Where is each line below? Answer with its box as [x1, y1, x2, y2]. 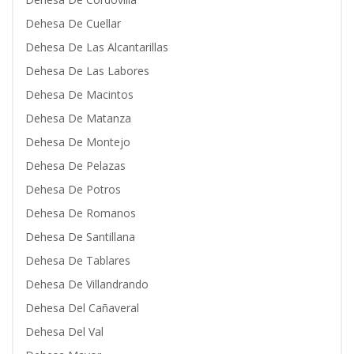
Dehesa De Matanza [25, 111, 131, 126]
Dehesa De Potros [25, 182, 121, 197]
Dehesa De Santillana [25, 229, 135, 244]
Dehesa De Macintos [25, 87, 134, 102]
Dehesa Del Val [25, 324, 104, 339]
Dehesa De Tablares [25, 253, 130, 268]
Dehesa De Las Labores [25, 63, 149, 78]
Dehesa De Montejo [25, 134, 130, 149]
